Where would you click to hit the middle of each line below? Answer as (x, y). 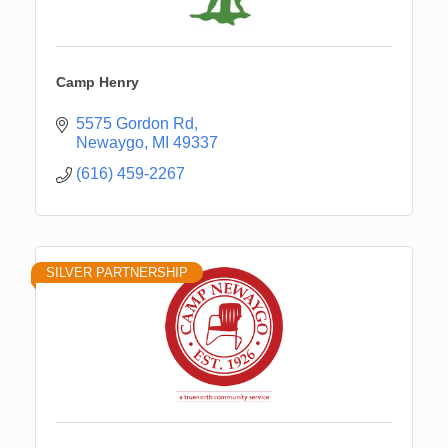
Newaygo (110, 142)
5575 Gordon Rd (135, 123)
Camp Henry (97, 81)
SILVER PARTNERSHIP (117, 272)
